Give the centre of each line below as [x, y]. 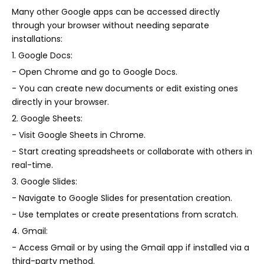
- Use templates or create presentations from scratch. [125, 215]
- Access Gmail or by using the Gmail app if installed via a [131, 248]
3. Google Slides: [44, 182]
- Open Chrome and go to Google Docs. [95, 72]
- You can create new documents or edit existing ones [125, 89]
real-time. [32, 165]
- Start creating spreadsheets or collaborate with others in [132, 152]
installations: [37, 39]
